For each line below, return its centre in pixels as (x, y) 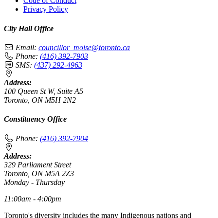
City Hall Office (29, 28)
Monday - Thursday (34, 182)
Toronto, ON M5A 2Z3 (39, 173)
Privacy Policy (46, 9)
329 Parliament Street (37, 164)
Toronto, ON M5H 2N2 (40, 100)
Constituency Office (35, 119)
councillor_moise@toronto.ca (84, 47)
